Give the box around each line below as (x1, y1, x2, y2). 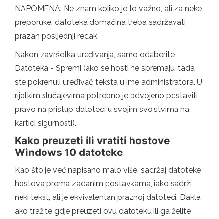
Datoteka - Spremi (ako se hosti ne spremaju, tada (15, 63, 195, 73)
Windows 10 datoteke (15, 146, 123, 158)
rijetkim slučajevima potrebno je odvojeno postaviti (15, 90, 197, 100)
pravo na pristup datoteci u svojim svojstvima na (15, 104, 189, 114)
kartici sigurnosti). (15, 118, 76, 128)
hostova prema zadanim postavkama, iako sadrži (15, 178, 192, 188)
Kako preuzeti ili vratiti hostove (15, 134, 170, 147)
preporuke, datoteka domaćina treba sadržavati (15, 17, 186, 27)
